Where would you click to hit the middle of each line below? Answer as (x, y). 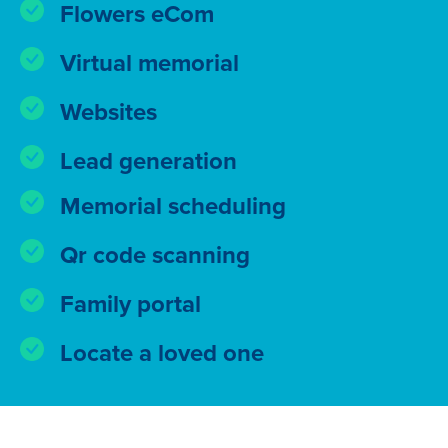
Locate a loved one (162, 354)
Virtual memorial (149, 64)
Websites (108, 113)
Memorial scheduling (173, 207)
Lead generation (148, 162)
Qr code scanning (155, 256)
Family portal (130, 305)
